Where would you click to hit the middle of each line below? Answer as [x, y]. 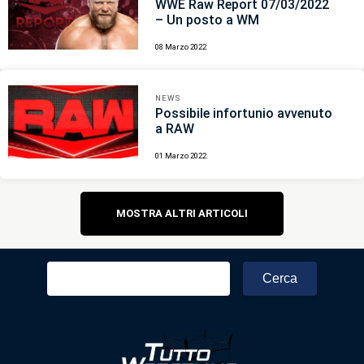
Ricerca [68, 269]
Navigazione [143, 204]
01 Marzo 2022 [181, 156]
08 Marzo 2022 [181, 47]
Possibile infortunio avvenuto [244, 114]
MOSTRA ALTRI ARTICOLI [182, 213]
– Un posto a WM [208, 20]
